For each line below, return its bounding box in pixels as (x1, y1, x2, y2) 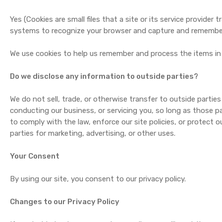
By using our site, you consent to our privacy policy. (10, 174, 186, 183)
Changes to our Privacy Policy (10, 197, 120, 206)
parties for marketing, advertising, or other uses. (10, 129, 176, 138)
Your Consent (10, 152, 60, 161)
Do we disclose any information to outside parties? (10, 72, 199, 81)
